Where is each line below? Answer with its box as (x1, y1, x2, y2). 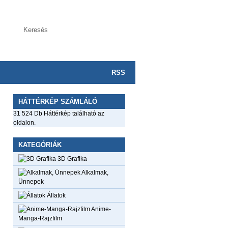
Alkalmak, (80, 169, 108, 176)
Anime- (90, 206, 111, 213)
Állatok (45, 192, 66, 199)
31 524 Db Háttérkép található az (13, 110, 104, 117)
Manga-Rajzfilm (18, 215, 62, 222)
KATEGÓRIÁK (18, 141, 62, 149)
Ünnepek (18, 178, 44, 185)
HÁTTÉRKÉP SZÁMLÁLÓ (18, 98, 97, 105)
